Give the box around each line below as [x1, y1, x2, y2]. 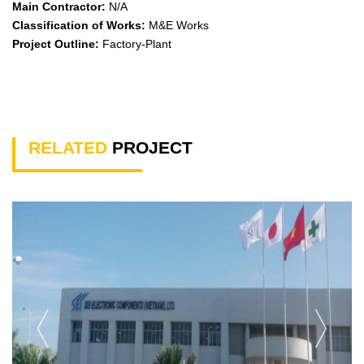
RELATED [28, 138, 107, 157]
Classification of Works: [12, 18, 145, 32]
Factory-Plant [99, 37, 171, 50]
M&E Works [145, 18, 209, 32]
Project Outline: [12, 37, 99, 50]
